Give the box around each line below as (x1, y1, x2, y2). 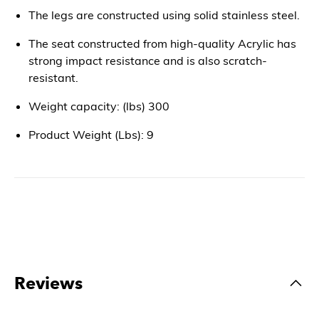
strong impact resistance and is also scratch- (28, 53, 267, 68)
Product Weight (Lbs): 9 (28, 127, 154, 142)
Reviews (14, 273, 83, 293)
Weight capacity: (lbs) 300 (28, 99, 169, 113)
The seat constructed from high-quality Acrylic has (28, 36, 296, 51)
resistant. (28, 70, 78, 85)
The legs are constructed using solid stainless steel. (28, 8, 300, 22)
